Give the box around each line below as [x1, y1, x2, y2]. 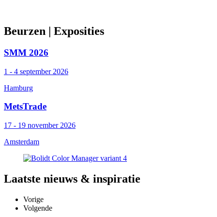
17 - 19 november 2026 [4, 121, 76, 130]
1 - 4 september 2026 [4, 67, 68, 76]
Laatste [4, 172, 41, 186]
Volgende [23, 204, 52, 212]
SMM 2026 [4, 47, 48, 58]
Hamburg [4, 83, 33, 92]
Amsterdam [4, 138, 39, 146]
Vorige [23, 195, 44, 203]
